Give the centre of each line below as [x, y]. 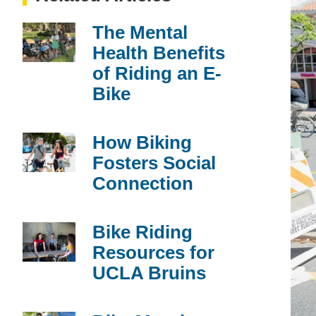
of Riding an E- [157, 73]
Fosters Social [154, 163]
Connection [143, 183]
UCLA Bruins [149, 273]
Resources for [153, 252]
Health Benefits [159, 53]
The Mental [140, 32]
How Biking [142, 142]
